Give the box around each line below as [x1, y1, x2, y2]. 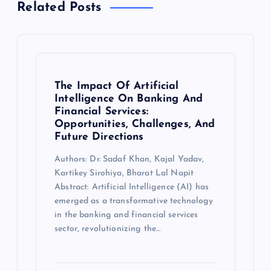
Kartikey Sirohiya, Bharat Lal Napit [54, 168, 194, 178]
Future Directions [54, 132, 144, 143]
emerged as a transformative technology [54, 196, 214, 206]
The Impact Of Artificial [54, 81, 179, 92]
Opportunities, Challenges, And [54, 119, 215, 130]
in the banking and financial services [54, 210, 198, 220]
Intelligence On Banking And [54, 94, 203, 105]
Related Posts [17, 1, 102, 15]
